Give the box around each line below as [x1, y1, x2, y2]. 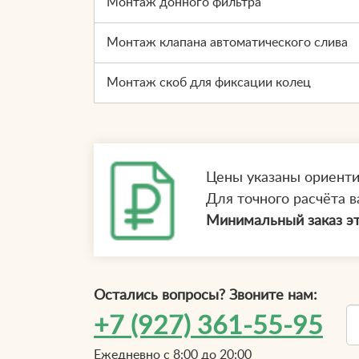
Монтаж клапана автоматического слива [107, 35, 348, 49]
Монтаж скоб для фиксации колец [107, 75, 311, 89]
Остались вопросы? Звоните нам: [94, 288, 317, 303]
